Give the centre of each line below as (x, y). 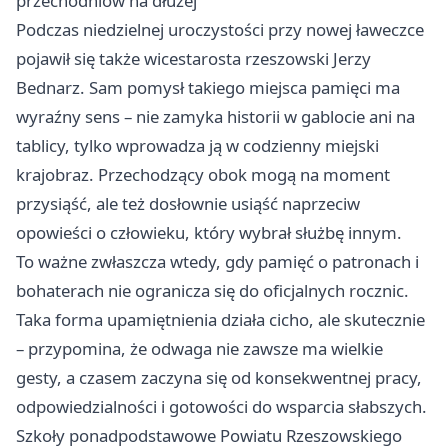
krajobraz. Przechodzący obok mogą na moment (203, 175)
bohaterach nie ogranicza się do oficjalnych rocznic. (212, 291)
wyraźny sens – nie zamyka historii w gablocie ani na (215, 117)
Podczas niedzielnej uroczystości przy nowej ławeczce (220, 30)
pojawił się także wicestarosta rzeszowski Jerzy (193, 59)
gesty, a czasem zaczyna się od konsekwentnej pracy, (219, 378)
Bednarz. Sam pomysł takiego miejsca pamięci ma (208, 88)
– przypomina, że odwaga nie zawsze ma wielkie (199, 349)
